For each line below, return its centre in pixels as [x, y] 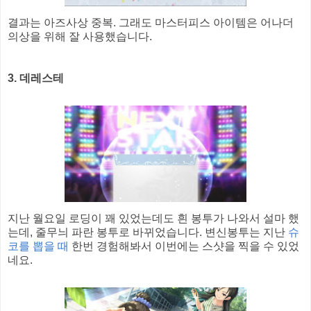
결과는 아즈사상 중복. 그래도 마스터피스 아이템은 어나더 [151, 22]
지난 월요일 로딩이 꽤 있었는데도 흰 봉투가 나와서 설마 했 [153, 218]
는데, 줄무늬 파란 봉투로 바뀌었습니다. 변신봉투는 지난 [148, 232]
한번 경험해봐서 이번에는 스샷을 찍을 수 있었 [184, 246]
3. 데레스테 [36, 78]
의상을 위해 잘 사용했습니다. [80, 36]
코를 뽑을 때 [38, 246]
